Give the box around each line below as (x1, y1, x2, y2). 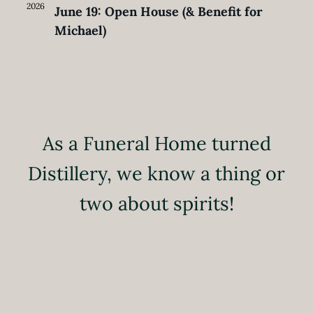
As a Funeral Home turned (42, 131, 271, 155)
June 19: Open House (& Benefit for (54, 3, 263, 20)
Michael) (54, 22, 106, 38)
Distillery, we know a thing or (28, 161, 285, 185)
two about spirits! (79, 191, 234, 215)
